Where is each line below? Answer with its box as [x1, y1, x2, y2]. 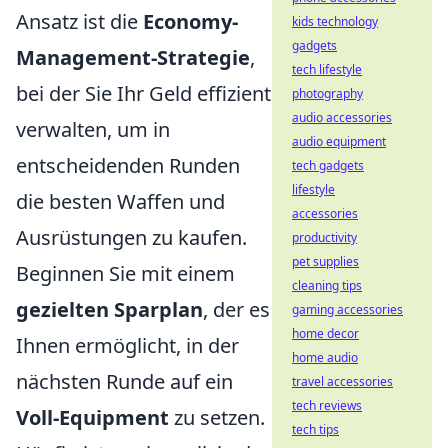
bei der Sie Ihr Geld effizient [16, 79, 271, 107]
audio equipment [292, 133, 386, 150]
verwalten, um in [16, 115, 170, 143]
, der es [203, 295, 270, 323]
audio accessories [292, 109, 392, 126]
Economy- [143, 7, 238, 35]
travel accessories [292, 373, 393, 390]
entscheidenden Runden [16, 151, 240, 179]
